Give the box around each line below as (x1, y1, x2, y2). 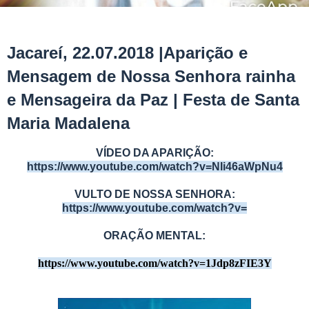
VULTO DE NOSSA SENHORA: (74, 188, 235, 200)
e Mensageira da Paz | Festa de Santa (7, 90, 299, 109)
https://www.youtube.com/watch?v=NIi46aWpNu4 (26, 160, 283, 172)
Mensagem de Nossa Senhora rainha (7, 66, 295, 86)
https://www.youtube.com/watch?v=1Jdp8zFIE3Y (37, 257, 272, 269)
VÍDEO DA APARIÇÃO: (95, 146, 214, 159)
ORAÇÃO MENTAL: (103, 229, 206, 241)
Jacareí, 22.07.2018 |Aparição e (7, 43, 248, 62)
